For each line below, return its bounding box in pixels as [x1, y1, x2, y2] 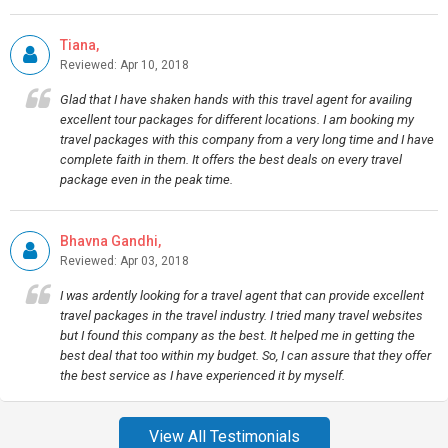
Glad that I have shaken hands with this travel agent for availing [60, 92, 412, 107]
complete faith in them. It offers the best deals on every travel [60, 152, 402, 167]
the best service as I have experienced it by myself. [60, 368, 345, 383]
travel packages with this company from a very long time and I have [60, 132, 434, 147]
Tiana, [60, 37, 99, 53]
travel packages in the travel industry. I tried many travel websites [60, 308, 423, 323]
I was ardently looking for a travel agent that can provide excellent [60, 288, 424, 303]
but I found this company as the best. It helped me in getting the [60, 328, 415, 343]
